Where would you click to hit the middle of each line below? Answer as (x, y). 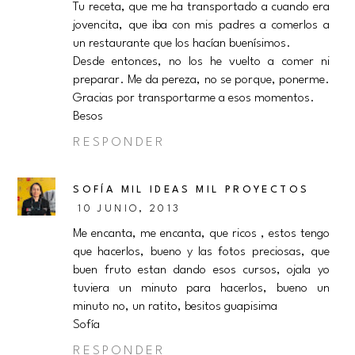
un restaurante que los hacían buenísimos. (182, 44)
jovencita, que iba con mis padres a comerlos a (201, 26)
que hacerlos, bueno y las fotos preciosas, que (201, 252)
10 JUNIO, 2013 (130, 209)
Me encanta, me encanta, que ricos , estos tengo (201, 234)
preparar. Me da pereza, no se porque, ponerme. (201, 80)
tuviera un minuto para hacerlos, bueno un (201, 289)
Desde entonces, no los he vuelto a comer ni (201, 62)
